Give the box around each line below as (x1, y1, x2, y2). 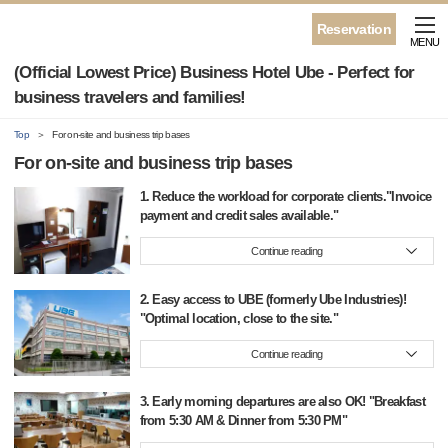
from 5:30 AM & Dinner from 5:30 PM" (139, 413, 348, 429)
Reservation (316, 21, 391, 37)
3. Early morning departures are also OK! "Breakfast (139, 394, 425, 410)
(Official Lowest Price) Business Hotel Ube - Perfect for (14, 63, 415, 82)
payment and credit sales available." (139, 208, 339, 223)
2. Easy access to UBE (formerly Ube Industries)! (139, 291, 406, 307)
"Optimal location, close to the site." (139, 310, 338, 326)
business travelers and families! (14, 88, 246, 107)
